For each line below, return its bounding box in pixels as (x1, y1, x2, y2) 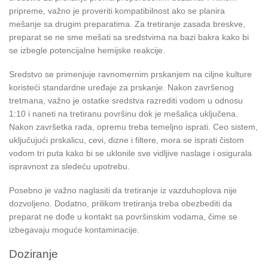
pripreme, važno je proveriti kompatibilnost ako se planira (9, 5, 225, 16)
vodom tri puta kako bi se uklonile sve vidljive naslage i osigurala (9, 148, 252, 159)
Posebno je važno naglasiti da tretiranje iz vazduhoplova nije (9, 185, 237, 196)
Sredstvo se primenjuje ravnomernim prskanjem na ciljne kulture (9, 69, 252, 80)
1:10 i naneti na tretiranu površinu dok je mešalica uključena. (9, 109, 238, 119)
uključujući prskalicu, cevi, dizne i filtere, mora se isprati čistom (9, 135, 244, 145)
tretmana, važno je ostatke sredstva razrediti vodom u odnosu (9, 96, 243, 106)
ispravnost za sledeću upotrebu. (9, 162, 130, 172)
